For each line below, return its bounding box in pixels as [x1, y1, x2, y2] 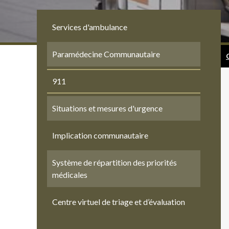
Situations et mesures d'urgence [52, 103, 163, 113]
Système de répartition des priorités [52, 157, 177, 167]
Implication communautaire [52, 130, 148, 140]
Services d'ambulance [52, 22, 127, 32]
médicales [52, 170, 87, 179]
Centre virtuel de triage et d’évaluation [52, 197, 185, 207]
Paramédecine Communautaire [52, 49, 160, 59]
